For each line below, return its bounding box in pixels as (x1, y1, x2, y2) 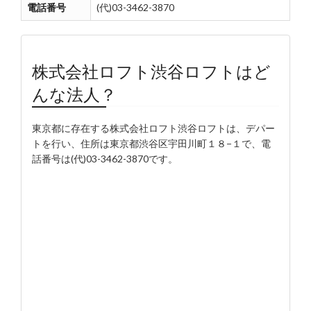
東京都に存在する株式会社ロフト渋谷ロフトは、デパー (32, 122, 275, 134)
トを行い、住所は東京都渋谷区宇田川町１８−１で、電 (32, 137, 271, 149)
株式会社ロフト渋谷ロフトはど (32, 61, 271, 81)
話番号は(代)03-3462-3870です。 (32, 153, 178, 165)
